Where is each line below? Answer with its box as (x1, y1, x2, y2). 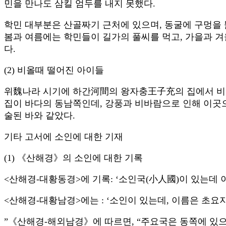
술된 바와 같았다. (4, 110, 75, 121)
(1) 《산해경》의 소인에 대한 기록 (4, 153, 143, 163)
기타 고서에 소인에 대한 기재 (4, 132, 123, 142)
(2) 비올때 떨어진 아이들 (4, 65, 104, 76)
